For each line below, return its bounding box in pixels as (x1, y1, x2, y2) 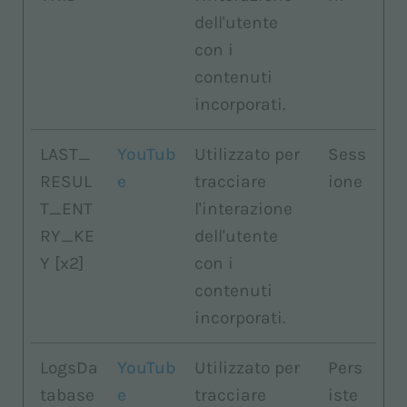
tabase (40, 384, 94, 405)
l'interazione (194, 198, 293, 219)
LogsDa (40, 357, 98, 378)
